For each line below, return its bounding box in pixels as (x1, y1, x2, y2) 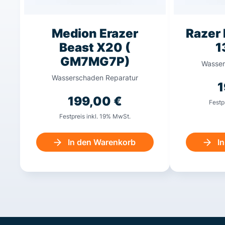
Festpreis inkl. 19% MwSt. (59, 113, 131, 121)
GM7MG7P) (60, 54, 130, 69)
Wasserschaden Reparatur (52, 73, 138, 82)
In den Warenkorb (68, 137, 136, 148)
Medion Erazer (52, 26, 138, 41)
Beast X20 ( (59, 40, 131, 55)
